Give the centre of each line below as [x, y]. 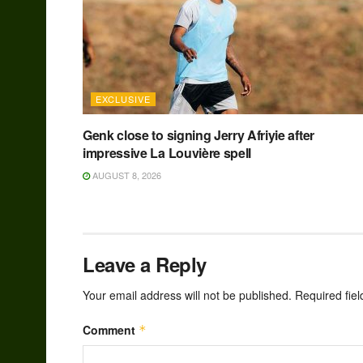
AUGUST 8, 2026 [126, 175]
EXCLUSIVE [123, 99]
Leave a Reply [145, 265]
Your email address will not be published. [187, 295]
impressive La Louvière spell [167, 153]
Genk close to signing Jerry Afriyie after [199, 135]
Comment [111, 330]
